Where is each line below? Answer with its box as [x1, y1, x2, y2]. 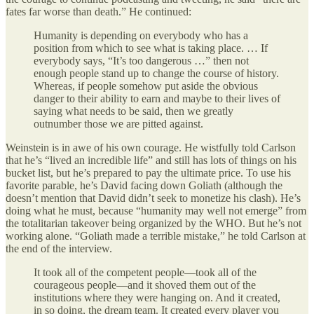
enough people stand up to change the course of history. [34, 67, 279, 79]
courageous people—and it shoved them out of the [34, 278, 256, 291]
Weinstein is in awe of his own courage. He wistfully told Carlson [6, 141, 296, 153]
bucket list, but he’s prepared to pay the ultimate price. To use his [6, 166, 291, 179]
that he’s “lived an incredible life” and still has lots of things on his [6, 153, 296, 166]
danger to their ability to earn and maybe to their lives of [34, 92, 280, 104]
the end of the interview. [6, 242, 112, 254]
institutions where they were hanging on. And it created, [34, 291, 280, 303]
